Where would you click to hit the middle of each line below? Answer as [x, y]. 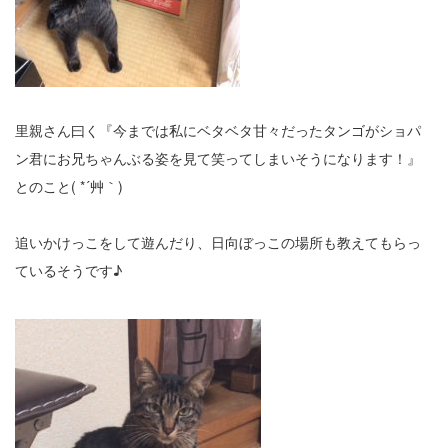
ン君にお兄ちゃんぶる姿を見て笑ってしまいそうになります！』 [218, 157]
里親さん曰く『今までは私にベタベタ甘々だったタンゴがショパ [218, 129]
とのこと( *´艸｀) [69, 185]
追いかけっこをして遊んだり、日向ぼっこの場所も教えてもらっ [218, 241]
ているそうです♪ [68, 269]
